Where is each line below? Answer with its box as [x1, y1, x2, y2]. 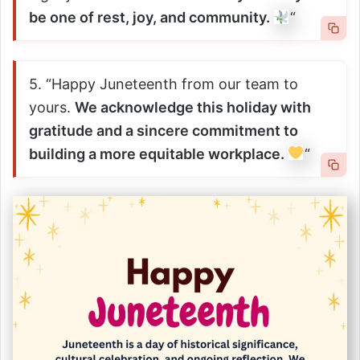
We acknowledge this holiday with [75, 98, 311, 116]
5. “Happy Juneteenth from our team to [29, 75, 298, 92]
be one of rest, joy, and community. [29, 9, 273, 27]
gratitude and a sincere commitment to [29, 121, 298, 139]
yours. [29, 98, 75, 116]
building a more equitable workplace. [29, 145, 288, 162]
